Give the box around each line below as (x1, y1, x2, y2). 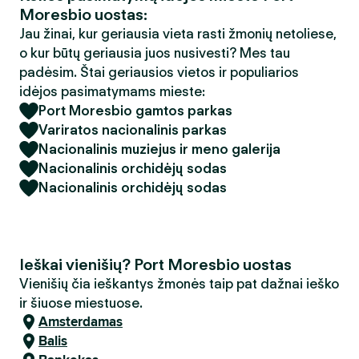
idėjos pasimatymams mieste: (19, 83, 205, 99)
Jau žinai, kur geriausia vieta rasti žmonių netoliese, (19, 26, 337, 42)
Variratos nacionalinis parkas (38, 122, 227, 138)
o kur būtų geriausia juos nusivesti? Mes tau (19, 45, 290, 61)
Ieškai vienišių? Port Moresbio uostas (19, 255, 292, 274)
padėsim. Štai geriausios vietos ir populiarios (19, 64, 299, 80)
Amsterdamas (38, 312, 123, 332)
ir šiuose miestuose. (19, 295, 143, 311)
